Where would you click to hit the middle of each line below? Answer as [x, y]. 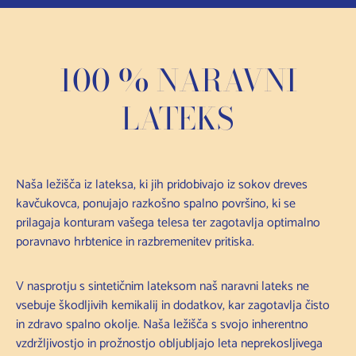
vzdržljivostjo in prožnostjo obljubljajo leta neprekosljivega [169, 343]
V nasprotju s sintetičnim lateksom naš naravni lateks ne [163, 286]
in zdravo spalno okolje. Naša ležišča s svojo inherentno [162, 324]
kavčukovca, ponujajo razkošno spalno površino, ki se [156, 203]
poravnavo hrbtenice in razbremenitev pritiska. [135, 242]
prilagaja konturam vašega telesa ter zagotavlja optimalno [168, 222]
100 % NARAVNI [178, 80]
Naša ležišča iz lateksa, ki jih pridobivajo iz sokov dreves [162, 184]
